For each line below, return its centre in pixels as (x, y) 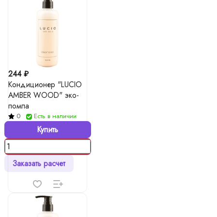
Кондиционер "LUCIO (45, 85)
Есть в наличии (55, 116)
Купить (47, 130)
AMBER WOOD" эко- (44, 95)
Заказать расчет (39, 163)
